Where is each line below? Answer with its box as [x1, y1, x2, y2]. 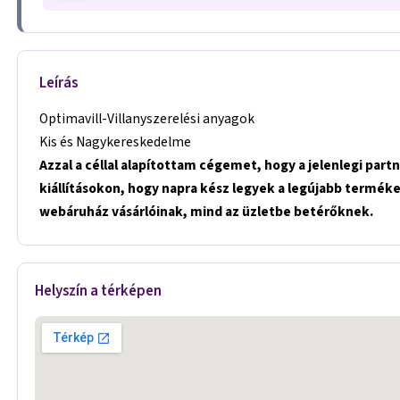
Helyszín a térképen [35, 280, 162, 303]
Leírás [39, 71, 79, 94]
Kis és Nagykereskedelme [39, 132, 192, 153]
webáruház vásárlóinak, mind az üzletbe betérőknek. [39, 202, 374, 222]
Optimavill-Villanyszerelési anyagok [39, 109, 255, 129]
